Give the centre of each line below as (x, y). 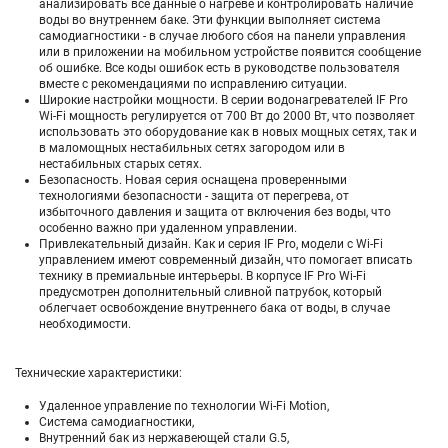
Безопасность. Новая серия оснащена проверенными (193, 180)
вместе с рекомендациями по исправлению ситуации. (193, 84)
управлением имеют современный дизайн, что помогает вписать (226, 260)
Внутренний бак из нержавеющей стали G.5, (164, 438)
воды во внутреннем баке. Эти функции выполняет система (210, 20)
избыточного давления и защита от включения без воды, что (215, 212)
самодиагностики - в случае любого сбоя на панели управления (222, 36)
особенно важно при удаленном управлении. (168, 228)
